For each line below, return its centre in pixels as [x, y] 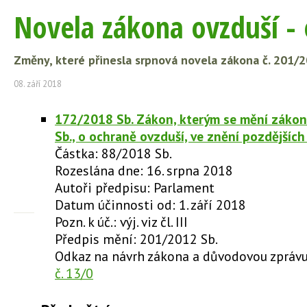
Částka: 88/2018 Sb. [114, 153]
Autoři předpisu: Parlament [136, 187]
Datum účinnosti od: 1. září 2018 [152, 205]
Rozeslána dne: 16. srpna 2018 [146, 170]
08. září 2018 [38, 84]
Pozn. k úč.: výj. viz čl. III [123, 222]
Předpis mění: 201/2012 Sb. [137, 239]
